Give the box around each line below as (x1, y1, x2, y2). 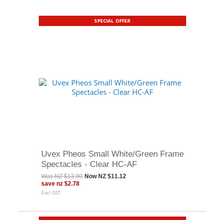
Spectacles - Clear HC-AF (41, 160, 137, 168)
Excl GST (41, 189, 61, 196)
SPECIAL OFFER (94, 17, 131, 24)
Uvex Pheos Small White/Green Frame (41, 149, 184, 158)
